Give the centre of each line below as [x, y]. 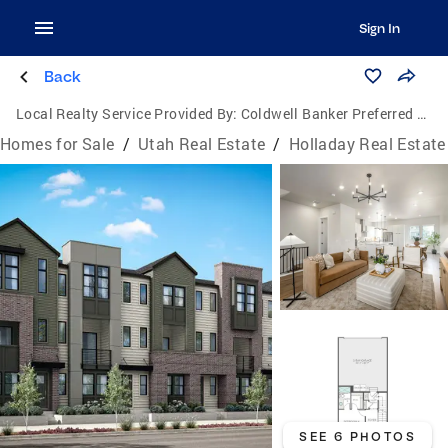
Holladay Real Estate [367, 143]
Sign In [379, 28]
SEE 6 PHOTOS [357, 436]
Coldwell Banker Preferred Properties [329, 113]
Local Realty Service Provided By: [127, 113]
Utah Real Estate [202, 143]
